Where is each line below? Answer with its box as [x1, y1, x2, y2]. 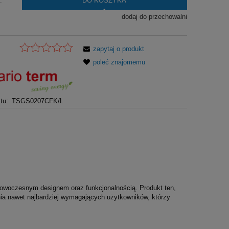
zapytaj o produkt [93, 45, 145, 53]
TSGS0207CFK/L [11, 97, 63, 105]
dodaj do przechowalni [121, 12, 187, 20]
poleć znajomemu [93, 58, 146, 66]
